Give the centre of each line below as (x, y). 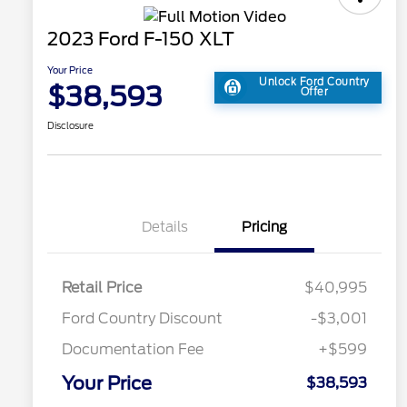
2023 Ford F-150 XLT (141, 40)
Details (164, 228)
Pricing (264, 228)
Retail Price (102, 288)
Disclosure (70, 126)
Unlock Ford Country (314, 82)
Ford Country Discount (142, 319)
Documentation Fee (133, 350)
